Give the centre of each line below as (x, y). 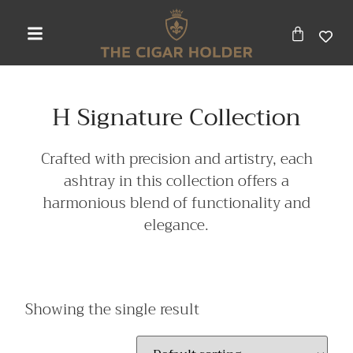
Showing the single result (113, 309)
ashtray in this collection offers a (176, 181)
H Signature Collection (176, 118)
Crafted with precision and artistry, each (176, 159)
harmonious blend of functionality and (176, 203)
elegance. (176, 225)
